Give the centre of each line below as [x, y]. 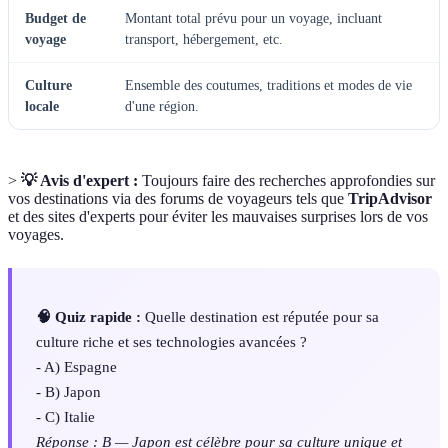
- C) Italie [65, 416]
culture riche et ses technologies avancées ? [171, 341]
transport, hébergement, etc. [204, 40]
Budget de [55, 19]
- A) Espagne [76, 366]
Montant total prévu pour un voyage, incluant [253, 19]
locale [42, 107]
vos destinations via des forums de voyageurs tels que [178, 199]
